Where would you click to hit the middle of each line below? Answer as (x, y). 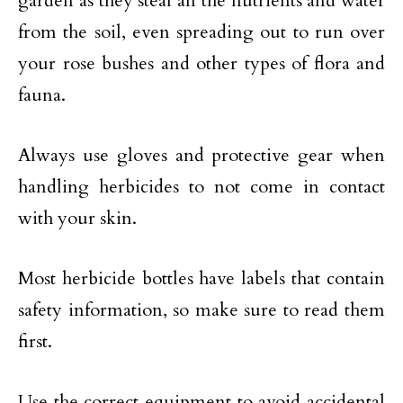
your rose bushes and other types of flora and (201, 63)
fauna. (42, 94)
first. (35, 341)
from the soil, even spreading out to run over (201, 31)
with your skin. (77, 218)
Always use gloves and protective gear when (201, 155)
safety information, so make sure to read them (201, 309)
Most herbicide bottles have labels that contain (201, 278)
